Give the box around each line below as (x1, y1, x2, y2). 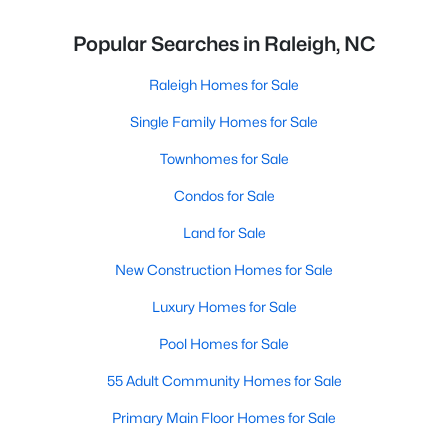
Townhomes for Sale (159, 150, 289, 167)
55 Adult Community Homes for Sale (106, 372, 342, 389)
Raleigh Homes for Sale (149, 76, 299, 93)
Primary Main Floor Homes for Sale (112, 409, 336, 426)
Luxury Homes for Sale (151, 298, 297, 315)
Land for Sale (182, 224, 266, 241)
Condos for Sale (173, 187, 275, 204)
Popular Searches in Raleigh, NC (73, 32, 375, 56)
